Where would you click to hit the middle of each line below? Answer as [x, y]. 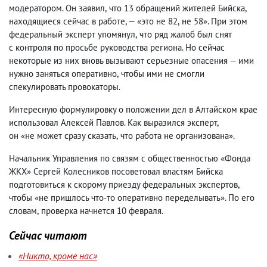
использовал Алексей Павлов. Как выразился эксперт [113, 122]
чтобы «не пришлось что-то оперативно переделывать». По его [132, 198]
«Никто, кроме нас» [58, 256]
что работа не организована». [178, 136]
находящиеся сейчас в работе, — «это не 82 [93, 21]
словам [23, 211]
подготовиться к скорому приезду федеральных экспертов [123, 184]
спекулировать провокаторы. [65, 87]
